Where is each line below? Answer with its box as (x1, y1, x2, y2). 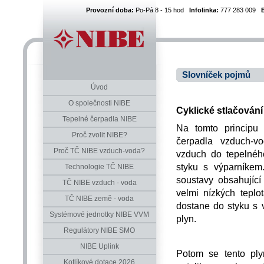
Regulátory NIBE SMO (64, 226, 135, 235)
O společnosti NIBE (68, 99, 130, 107)
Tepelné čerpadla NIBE (62, 115, 137, 123)
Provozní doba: (86, 6, 134, 14)
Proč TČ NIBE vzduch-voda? (54, 147, 145, 155)
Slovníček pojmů (181, 70, 250, 80)
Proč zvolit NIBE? (71, 131, 127, 139)
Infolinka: (189, 6, 219, 14)
